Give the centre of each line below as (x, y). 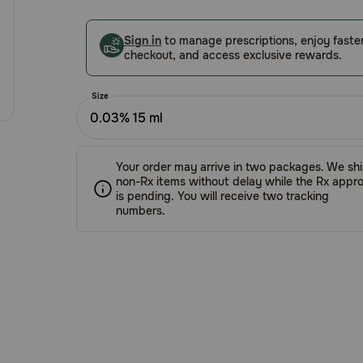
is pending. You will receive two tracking (223, 196)
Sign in (143, 40)
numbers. (141, 210)
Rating (96, 43)
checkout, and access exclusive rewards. (233, 55)
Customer (105, 23)
